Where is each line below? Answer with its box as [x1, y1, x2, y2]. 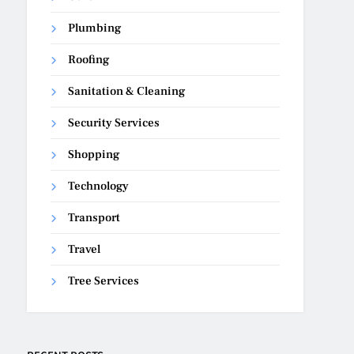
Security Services [68, 115, 160, 130]
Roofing [68, 51, 110, 67]
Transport [68, 209, 121, 225]
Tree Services [68, 273, 140, 288]
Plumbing [68, 20, 122, 36]
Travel [68, 241, 101, 257]
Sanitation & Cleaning [68, 83, 186, 99]
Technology [68, 178, 130, 194]
